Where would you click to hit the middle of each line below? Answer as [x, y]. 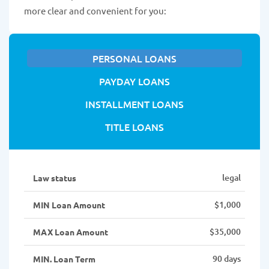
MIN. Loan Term [64, 259]
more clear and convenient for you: [95, 11]
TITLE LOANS [134, 127]
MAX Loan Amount [71, 232]
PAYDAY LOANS [134, 81]
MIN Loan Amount [69, 205]
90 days [227, 259]
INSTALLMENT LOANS [134, 104]
